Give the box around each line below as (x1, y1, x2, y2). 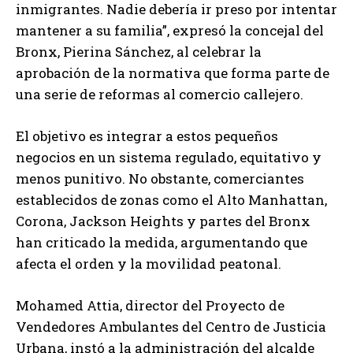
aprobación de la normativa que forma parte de (16, 64, 329, 83)
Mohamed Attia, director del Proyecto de (16, 296, 284, 315)
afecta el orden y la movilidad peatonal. (16, 255, 281, 273)
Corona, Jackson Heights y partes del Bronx (16, 212, 310, 231)
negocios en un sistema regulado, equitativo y (16, 148, 321, 167)
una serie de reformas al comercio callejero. (16, 85, 303, 104)
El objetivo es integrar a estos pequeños (16, 127, 278, 146)
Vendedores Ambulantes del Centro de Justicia (16, 318, 326, 336)
